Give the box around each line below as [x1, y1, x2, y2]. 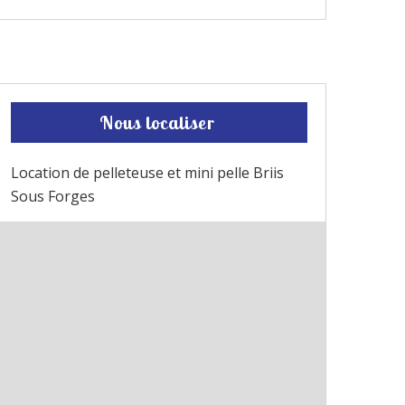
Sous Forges [11, 185, 95, 206]
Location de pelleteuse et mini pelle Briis [11, 162, 284, 183]
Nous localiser [99, 110, 215, 134]
